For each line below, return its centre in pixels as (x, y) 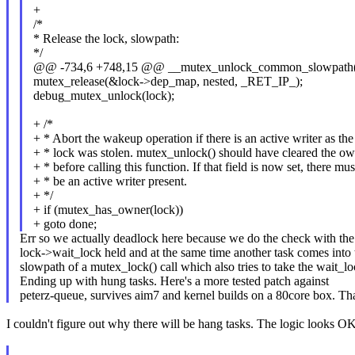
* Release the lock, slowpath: (106, 39)
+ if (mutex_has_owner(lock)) (108, 210)
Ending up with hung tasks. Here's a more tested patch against (174, 281)
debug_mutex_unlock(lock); (103, 96)
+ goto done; (65, 224)
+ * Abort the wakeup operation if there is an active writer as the (193, 139)
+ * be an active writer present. (110, 181)
